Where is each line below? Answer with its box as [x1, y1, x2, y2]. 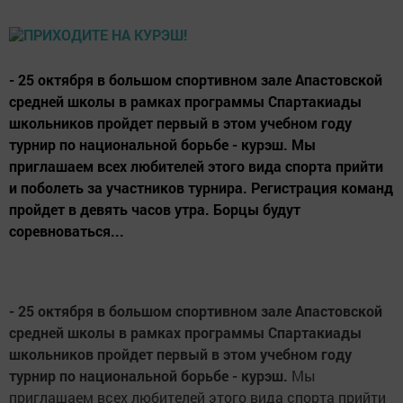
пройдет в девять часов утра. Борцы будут [9, 200, 300, 219]
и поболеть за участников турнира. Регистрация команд [9, 178, 393, 197]
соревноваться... [9, 221, 124, 240]
